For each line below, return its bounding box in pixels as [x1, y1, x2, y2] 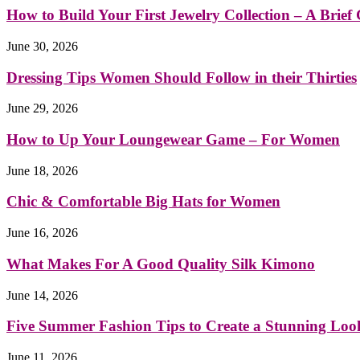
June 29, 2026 [6, 101, 78, 116]
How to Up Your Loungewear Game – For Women [6, 130, 340, 148]
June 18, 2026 [6, 163, 78, 178]
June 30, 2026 [6, 39, 78, 53]
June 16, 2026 [6, 226, 78, 240]
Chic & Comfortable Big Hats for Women [6, 193, 280, 211]
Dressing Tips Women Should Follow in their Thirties [6, 68, 357, 86]
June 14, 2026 [6, 288, 78, 302]
